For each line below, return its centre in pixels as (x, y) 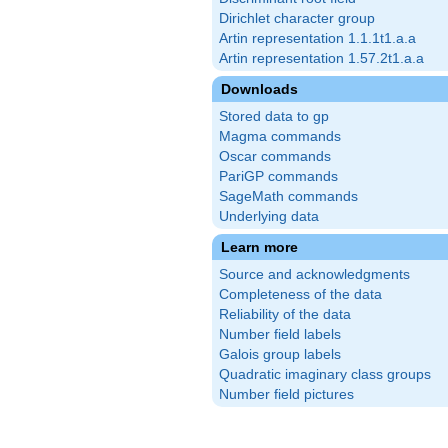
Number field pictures (286, 395)
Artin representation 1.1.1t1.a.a (317, 39)
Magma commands (280, 137)
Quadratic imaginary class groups (325, 375)
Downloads (259, 89)
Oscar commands (275, 157)
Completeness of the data (300, 295)
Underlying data (269, 217)
